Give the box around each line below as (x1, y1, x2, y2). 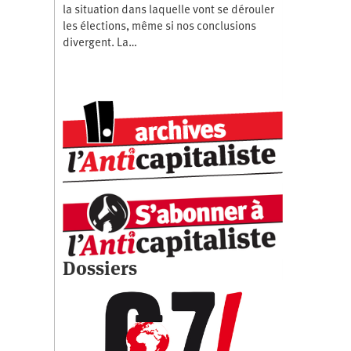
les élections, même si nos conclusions (62, 20, 256, 33)
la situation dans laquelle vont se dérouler (62, 4, 274, 16)
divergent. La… (62, 37, 137, 49)
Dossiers (62, 255, 137, 280)
